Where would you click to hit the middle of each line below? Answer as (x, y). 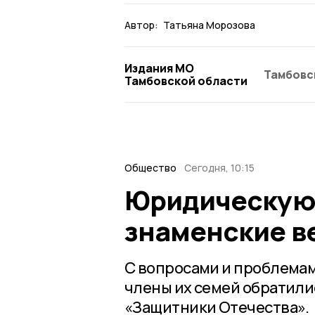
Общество (150, 167)
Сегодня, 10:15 (219, 167)
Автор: (141, 25)
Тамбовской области (186, 81)
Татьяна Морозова (209, 25)
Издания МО (159, 68)
